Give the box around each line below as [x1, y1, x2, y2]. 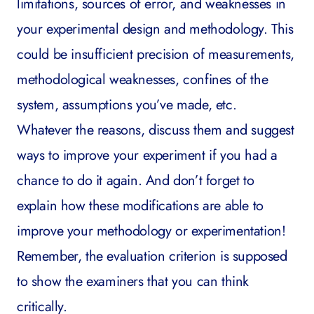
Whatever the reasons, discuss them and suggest [17, 120, 294, 141]
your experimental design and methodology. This [17, 19, 294, 40]
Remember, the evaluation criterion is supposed [17, 246, 287, 267]
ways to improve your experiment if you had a [17, 145, 278, 166]
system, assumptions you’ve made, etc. [17, 95, 237, 116]
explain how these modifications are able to [17, 196, 264, 217]
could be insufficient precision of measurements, [17, 44, 294, 65]
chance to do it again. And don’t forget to [17, 170, 254, 191]
